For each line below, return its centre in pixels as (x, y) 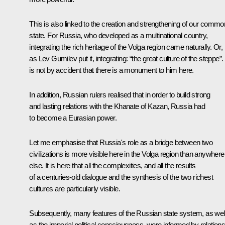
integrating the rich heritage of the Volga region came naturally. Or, (126, 47)
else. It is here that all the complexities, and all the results (113, 166)
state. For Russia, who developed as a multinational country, (119, 36)
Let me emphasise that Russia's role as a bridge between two (121, 143)
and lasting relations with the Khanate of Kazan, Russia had (117, 106)
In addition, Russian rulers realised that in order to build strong (120, 95)
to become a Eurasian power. (73, 118)
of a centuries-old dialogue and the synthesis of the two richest (121, 177)
